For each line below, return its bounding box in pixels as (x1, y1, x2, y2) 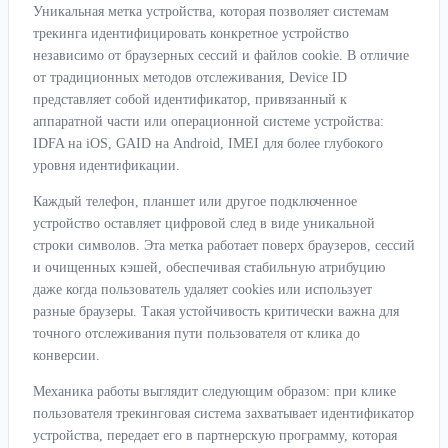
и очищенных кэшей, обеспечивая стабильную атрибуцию (33, 260, 385, 276)
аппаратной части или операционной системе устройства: (33, 114, 384, 130)
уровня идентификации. (33, 158, 180, 174)
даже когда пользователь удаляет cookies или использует (33, 282, 372, 298)
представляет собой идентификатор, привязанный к (33, 92, 347, 108)
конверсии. (33, 348, 100, 364)
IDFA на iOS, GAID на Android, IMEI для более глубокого (33, 136, 383, 152)
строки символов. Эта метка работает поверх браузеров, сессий (33, 238, 415, 254)
